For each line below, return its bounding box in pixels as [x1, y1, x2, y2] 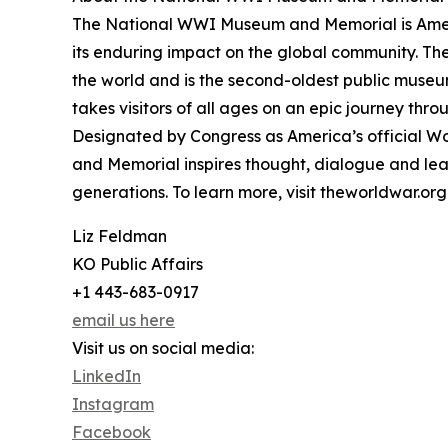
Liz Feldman [72, 225, 167, 246]
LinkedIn [72, 365, 141, 386]
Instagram [72, 393, 154, 414]
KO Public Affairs [72, 253, 203, 274]
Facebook [72, 421, 151, 442]
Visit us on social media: [72, 337, 254, 358]
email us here [72, 309, 175, 330]
